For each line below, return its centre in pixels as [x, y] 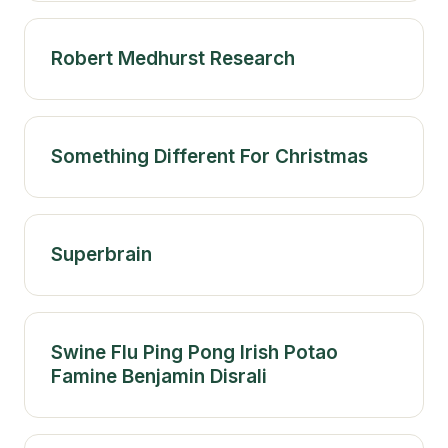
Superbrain [101, 254]
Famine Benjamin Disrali [159, 376]
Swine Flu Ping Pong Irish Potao [194, 352]
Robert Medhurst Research [173, 58]
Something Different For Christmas [209, 156]
